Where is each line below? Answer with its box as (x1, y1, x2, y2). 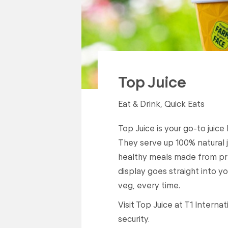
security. (118, 213, 150, 223)
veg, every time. (118, 180, 180, 190)
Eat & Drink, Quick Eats (118, 98, 205, 108)
